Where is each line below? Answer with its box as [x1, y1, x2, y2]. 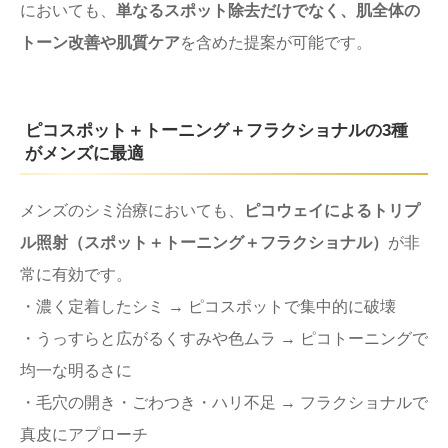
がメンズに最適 [25, 143, 144, 163]
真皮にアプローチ [20, 425, 148, 443]
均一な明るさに [20, 361, 132, 379]
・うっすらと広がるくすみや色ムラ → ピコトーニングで [20, 329, 428, 347]
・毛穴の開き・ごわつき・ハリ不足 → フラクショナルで [20, 393, 428, 411]
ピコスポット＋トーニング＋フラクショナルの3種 [25, 120, 408, 140]
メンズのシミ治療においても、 [20, 201, 244, 219]
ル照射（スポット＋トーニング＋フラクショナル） [20, 233, 388, 251]
